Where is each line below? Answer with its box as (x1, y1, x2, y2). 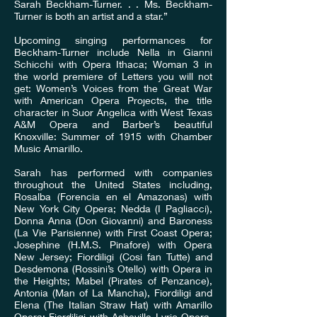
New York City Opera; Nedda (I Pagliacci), (14, 202, 212, 215)
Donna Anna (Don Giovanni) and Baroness (14, 214, 212, 227)
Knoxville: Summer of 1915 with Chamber (14, 130, 212, 143)
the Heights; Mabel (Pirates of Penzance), (14, 275, 212, 287)
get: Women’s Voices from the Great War (14, 82, 212, 95)
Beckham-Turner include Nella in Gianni (14, 46, 212, 59)
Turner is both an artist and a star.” (14, 10, 168, 23)
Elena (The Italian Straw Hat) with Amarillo (14, 299, 212, 311)
